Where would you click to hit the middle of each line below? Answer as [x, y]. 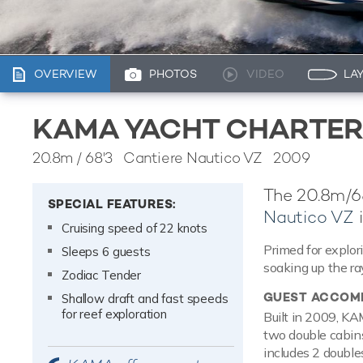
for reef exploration [114, 314]
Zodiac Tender [102, 275]
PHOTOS [173, 74]
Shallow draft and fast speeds [145, 299]
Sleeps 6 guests [106, 252]
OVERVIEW [65, 74]
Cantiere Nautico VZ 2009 [211, 158]
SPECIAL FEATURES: [112, 204]
